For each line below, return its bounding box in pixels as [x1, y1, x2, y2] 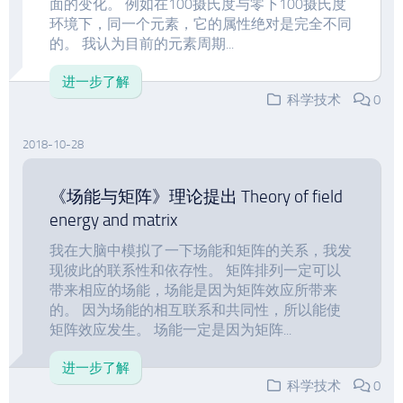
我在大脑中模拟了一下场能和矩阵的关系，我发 [49, 242, 352, 259]
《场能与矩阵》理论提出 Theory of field [49, 186, 343, 207]
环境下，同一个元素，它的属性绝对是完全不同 [49, 15, 352, 32]
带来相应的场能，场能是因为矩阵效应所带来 [49, 282, 337, 299]
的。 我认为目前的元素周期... [49, 35, 234, 52]
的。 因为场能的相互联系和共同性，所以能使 [49, 301, 341, 318]
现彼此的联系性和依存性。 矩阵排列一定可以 [49, 262, 341, 279]
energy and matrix [49, 210, 177, 230]
